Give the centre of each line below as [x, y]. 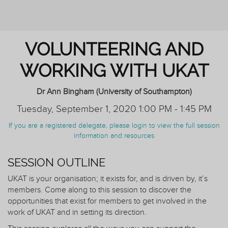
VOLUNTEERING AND [114, 49]
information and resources [114, 135]
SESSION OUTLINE [56, 162]
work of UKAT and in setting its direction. [77, 212]
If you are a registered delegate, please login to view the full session [114, 125]
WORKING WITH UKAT [114, 70]
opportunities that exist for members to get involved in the [107, 201]
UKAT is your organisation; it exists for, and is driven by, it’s [108, 179]
